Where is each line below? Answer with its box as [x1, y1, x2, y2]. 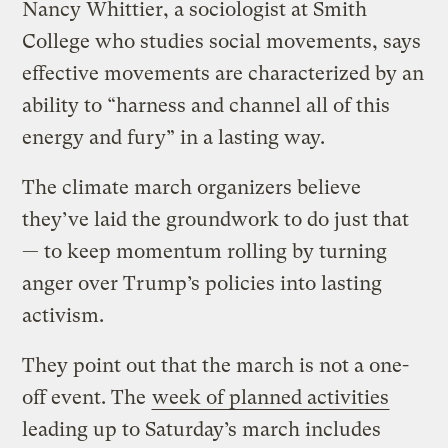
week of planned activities [152, 385, 390, 409]
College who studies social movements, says [22, 29, 422, 53]
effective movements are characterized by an [22, 61, 425, 85]
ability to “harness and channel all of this [22, 93, 391, 117]
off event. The [22, 385, 152, 409]
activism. [22, 303, 105, 327]
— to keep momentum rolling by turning [22, 239, 388, 263]
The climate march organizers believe [22, 175, 362, 199]
